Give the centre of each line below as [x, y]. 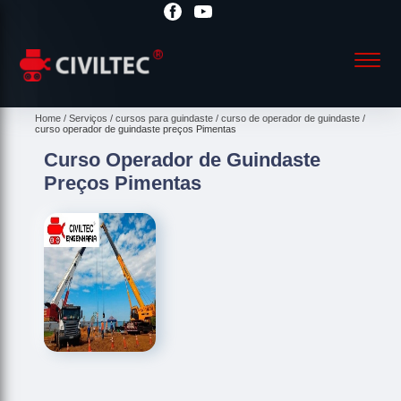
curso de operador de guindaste [291, 118]
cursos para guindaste [165, 118]
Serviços [89, 118]
